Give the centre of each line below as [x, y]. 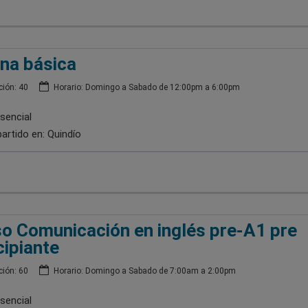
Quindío [64, 134]
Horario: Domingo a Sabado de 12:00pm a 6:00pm [145, 87]
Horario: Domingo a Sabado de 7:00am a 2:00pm [143, 271]
